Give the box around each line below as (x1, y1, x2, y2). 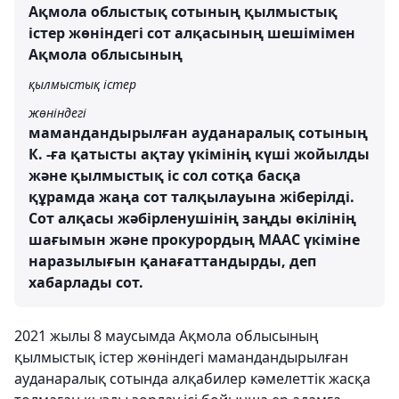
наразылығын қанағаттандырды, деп (28, 251, 316, 272)
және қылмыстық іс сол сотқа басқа (28, 166, 301, 186)
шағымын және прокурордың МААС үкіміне (28, 230, 360, 250)
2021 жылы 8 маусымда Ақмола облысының (14, 326, 319, 346)
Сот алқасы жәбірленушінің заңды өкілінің (28, 208, 356, 229)
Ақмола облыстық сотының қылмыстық (28, 2, 338, 22)
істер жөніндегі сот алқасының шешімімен (28, 23, 355, 44)
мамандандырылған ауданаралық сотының (28, 123, 368, 143)
